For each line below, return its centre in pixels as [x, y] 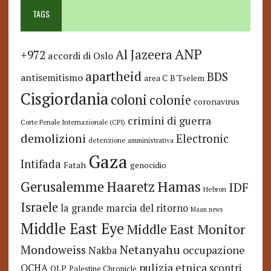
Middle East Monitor [185, 230]
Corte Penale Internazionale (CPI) [73, 122]
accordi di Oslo [80, 56]
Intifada [41, 164]
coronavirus [216, 102]
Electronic [202, 139]
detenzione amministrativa [131, 140]
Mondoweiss [53, 250]
